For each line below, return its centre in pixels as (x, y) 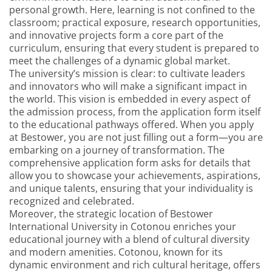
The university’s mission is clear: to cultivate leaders (127, 73)
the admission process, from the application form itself (135, 111)
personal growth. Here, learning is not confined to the (132, 9)
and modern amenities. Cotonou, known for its (116, 252)
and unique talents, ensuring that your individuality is (131, 188)
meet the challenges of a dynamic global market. (120, 60)
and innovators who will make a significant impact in (128, 86)
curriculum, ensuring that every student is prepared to (134, 48)
